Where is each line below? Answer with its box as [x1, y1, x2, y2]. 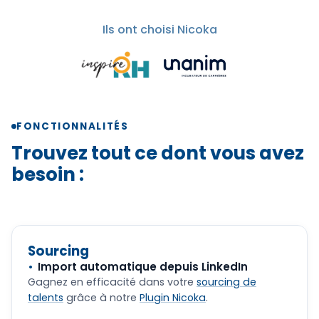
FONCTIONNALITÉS [16, 120, 129, 133]
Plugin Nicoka [140, 291, 206, 305]
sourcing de [197, 275, 256, 289]
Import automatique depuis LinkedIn [38, 259, 248, 274]
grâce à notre [63, 291, 140, 305]
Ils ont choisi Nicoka [102, 21, 217, 38]
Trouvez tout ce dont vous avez [11, 140, 304, 166]
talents [28, 291, 63, 305]
